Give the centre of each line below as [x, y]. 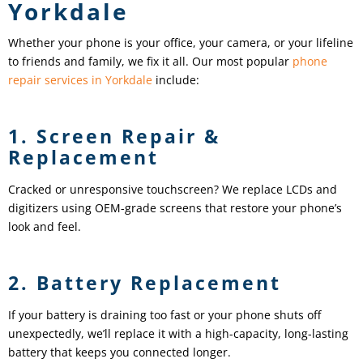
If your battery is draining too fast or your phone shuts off [164, 315]
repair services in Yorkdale [80, 80]
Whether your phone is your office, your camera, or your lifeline [181, 43]
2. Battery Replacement [145, 283]
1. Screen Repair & [114, 137]
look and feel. [45, 227]
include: [176, 80]
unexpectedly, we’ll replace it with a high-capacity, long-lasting [178, 334]
